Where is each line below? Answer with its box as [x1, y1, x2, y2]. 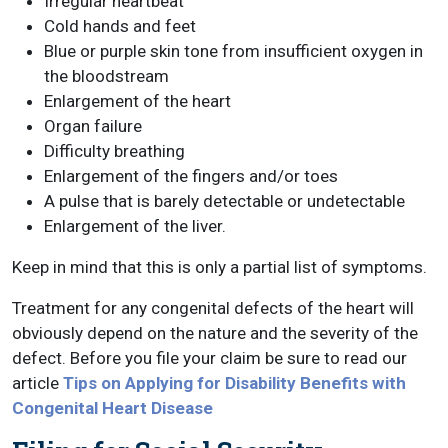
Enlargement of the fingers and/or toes [44, 166, 338, 186]
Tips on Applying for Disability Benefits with [63, 373, 406, 393]
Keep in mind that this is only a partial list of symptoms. [12, 257, 427, 277]
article [12, 373, 63, 393]
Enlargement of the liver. [44, 216, 226, 236]
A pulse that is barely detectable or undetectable [44, 191, 405, 211]
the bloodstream [44, 66, 169, 86]
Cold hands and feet [44, 16, 196, 36]
